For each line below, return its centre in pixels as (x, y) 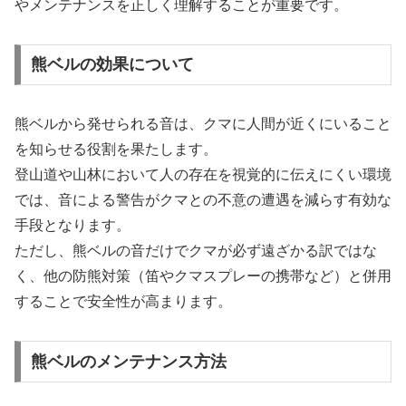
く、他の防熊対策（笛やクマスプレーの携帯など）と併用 (203, 276)
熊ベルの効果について (112, 65)
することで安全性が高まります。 (123, 302)
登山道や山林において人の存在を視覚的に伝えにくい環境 (203, 175)
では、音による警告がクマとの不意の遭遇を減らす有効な (203, 200)
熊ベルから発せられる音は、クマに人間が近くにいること (203, 124)
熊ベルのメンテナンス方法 (128, 361)
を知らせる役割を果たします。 (116, 150)
